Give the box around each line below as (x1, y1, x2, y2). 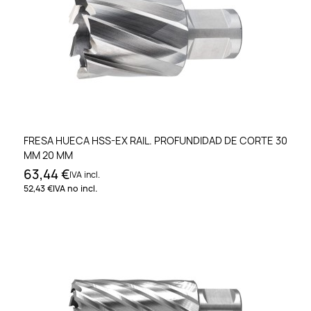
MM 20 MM (24, 148, 73, 162)
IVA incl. (69, 168, 100, 180)
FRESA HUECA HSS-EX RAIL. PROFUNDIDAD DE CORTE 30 (24, 133, 287, 147)
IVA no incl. (53, 182, 97, 194)
